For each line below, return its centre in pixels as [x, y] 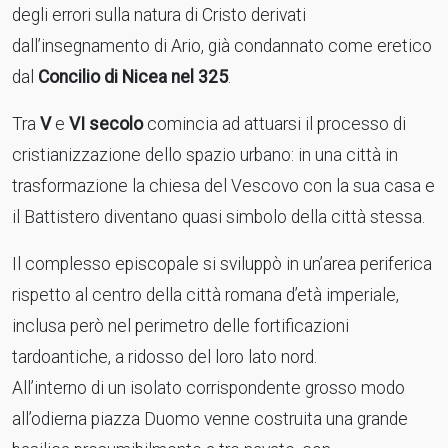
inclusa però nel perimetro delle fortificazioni [180, 326]
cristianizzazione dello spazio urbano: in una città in [205, 155]
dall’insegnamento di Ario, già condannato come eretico [222, 46]
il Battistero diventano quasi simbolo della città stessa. [218, 217]
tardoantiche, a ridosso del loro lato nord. [164, 357]
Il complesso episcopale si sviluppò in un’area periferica [222, 264]
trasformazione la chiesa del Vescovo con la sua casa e [223, 186]
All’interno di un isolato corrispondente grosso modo [208, 388]
